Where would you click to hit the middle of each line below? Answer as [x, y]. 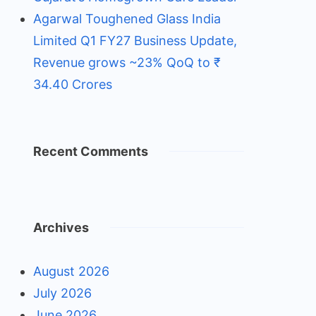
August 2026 [71, 271]
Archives [61, 227]
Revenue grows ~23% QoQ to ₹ [127, 62]
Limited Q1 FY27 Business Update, [135, 41]
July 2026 [62, 293]
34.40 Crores [72, 84]
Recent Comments [90, 151]
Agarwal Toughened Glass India [127, 19]
